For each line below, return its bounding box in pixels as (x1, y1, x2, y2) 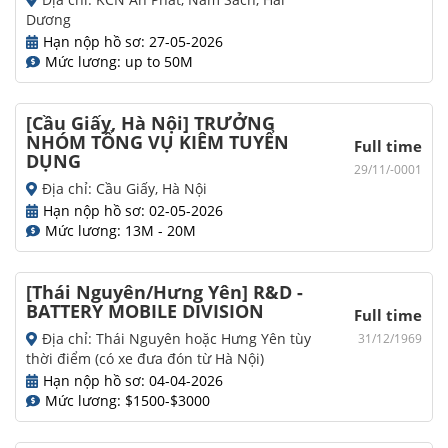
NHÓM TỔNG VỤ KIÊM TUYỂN (26, 130, 289, 155)
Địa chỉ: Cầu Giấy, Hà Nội (41, 179, 207, 199)
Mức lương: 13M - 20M (45, 221, 196, 241)
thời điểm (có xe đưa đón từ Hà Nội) (26, 349, 264, 369)
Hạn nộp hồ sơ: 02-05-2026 (43, 201, 224, 221)
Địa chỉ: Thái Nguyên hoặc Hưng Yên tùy (41, 329, 311, 349)
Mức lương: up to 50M (45, 52, 193, 72)
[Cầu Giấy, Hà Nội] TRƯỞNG (26, 111, 275, 136)
